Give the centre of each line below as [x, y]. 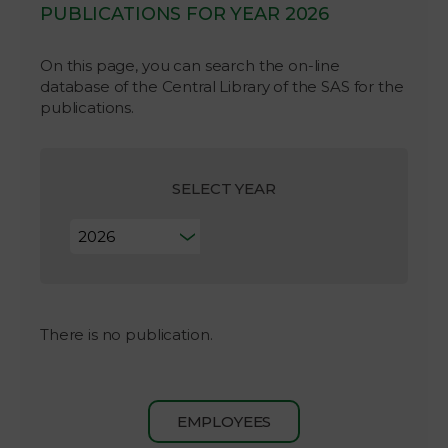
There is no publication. [126, 334]
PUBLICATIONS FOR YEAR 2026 [185, 13]
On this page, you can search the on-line [190, 65]
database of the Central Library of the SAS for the [222, 86]
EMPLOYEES [224, 421]
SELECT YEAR [224, 188]
